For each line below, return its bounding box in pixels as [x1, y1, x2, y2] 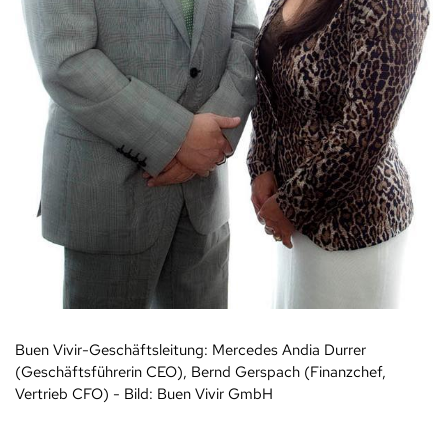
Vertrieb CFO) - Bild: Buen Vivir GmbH [15, 383, 273, 404]
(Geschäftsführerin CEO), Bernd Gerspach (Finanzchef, [15, 361, 386, 382]
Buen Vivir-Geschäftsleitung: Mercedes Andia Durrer [15, 339, 366, 360]
